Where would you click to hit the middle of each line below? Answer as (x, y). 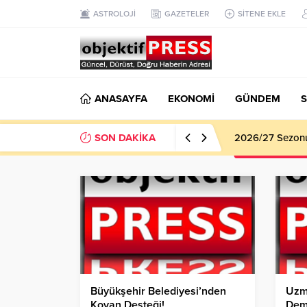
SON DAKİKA (125, 138)
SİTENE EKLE (262, 14)
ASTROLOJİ (114, 14)
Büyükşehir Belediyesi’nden (158, 292)
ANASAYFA (121, 99)
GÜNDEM (258, 99)
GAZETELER (187, 14)
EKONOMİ (191, 99)
